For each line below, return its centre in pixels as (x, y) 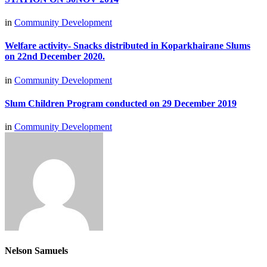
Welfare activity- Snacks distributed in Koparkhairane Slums (128, 46)
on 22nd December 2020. (55, 57)
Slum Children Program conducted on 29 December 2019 (121, 103)
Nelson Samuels (36, 251)
